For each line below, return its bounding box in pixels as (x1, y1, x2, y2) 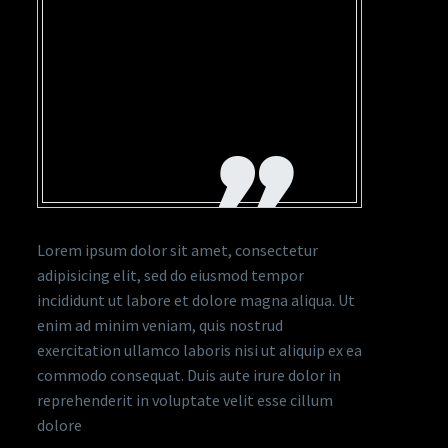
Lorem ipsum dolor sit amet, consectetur (37, 240, 318, 260)
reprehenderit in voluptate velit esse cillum (37, 390, 333, 410)
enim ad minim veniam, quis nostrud (37, 315, 283, 335)
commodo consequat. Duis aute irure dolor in (37, 365, 341, 385)
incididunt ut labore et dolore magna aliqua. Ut (37, 290, 355, 310)
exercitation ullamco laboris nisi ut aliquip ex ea (37, 340, 362, 360)
